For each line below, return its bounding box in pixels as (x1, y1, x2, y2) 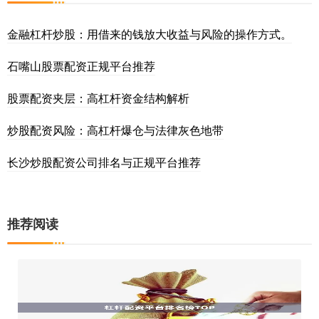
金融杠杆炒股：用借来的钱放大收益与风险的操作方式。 (7, 25, 292, 42)
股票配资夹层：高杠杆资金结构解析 (7, 89, 189, 106)
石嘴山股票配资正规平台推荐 (7, 57, 155, 74)
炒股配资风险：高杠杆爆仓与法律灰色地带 (7, 121, 224, 138)
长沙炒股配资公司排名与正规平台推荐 (7, 153, 201, 170)
